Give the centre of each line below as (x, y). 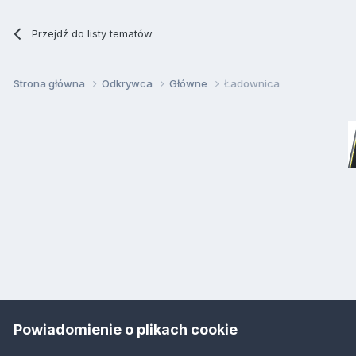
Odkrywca (128, 84)
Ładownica (252, 84)
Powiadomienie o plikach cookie (126, 329)
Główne (190, 84)
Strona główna (50, 84)
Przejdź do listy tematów (93, 33)
